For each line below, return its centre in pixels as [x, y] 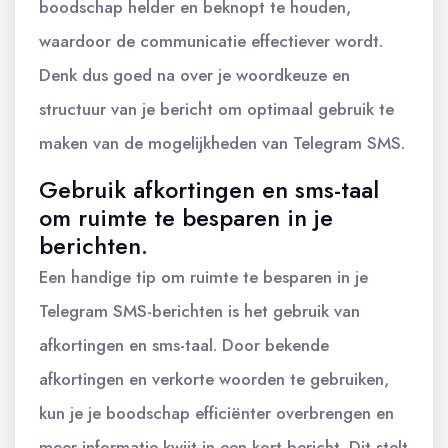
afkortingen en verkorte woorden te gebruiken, [214, 379]
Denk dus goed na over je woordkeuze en [194, 75]
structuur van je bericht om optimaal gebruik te [216, 109]
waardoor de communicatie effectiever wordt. [211, 41]
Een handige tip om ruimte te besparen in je [203, 277]
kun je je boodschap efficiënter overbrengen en [216, 413]
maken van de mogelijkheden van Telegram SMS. [222, 143]
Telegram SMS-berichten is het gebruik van [199, 311]
